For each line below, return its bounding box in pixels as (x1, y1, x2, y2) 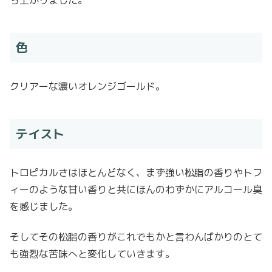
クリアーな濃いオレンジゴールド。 (10, 79, 165, 93)
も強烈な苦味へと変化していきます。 (10, 247, 175, 261)
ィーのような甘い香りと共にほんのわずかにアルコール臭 (10, 183, 262, 197)
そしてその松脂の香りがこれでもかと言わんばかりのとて (10, 230, 262, 244)
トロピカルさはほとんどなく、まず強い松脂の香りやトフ (10, 166, 262, 180)
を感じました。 (10, 200, 78, 214)
